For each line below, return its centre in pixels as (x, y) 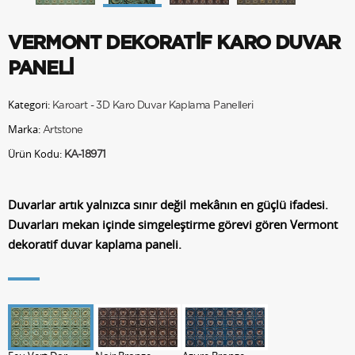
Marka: (25, 129)
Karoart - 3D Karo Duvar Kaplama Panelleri (153, 105)
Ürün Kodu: (36, 153)
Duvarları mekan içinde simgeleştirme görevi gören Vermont (173, 224)
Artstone (63, 130)
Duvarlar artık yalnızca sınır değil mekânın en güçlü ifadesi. (168, 204)
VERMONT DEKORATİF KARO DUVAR (174, 43)
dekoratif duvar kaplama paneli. (95, 244)
